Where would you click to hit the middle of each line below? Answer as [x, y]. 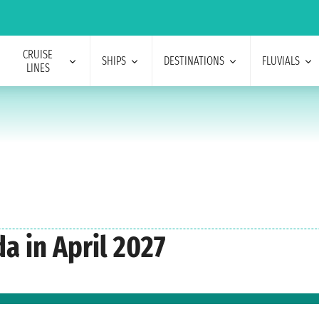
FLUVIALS [281, 61]
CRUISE [38, 54]
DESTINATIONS [194, 61]
